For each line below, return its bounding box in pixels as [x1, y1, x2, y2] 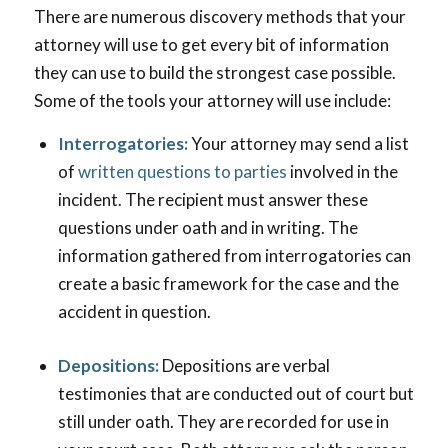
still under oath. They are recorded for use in [57, 411, 389, 433]
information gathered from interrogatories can [57, 245, 411, 267]
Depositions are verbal [161, 355, 330, 377]
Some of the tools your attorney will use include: [33, 90, 391, 112]
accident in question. [57, 301, 211, 323]
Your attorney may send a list [190, 133, 409, 155]
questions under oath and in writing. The [57, 217, 358, 239]
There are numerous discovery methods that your [33, 6, 406, 28]
